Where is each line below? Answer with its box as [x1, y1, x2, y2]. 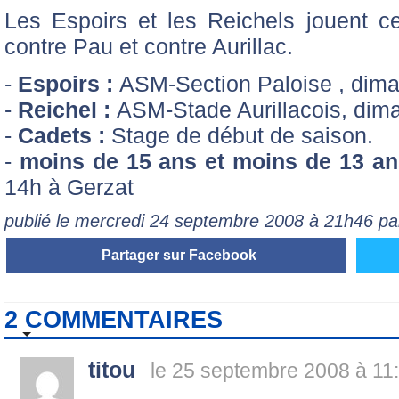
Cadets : [18, 122, 105, 148]
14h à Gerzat [4, 174, 134, 199]
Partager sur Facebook [101, 248, 256, 264]
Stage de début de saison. [105, 122, 373, 148]
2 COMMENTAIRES [4, 305, 223, 334]
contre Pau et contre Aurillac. [4, 33, 293, 59]
